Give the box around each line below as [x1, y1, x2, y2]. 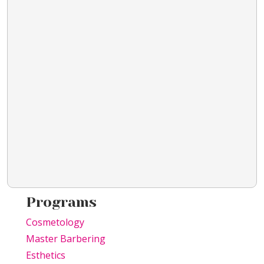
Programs [26, 194, 97, 211]
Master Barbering [26, 232, 105, 246]
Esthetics [26, 249, 65, 262]
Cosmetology [26, 216, 84, 229]
